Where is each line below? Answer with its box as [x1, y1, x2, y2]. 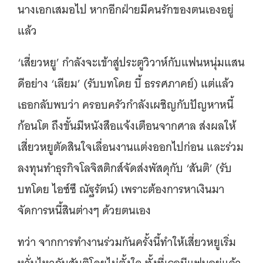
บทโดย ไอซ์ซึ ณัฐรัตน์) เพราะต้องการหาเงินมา [18, 180, 224, 199]
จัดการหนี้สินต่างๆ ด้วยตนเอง [18, 201, 151, 220]
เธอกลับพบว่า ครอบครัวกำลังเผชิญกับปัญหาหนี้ [18, 95, 234, 114]
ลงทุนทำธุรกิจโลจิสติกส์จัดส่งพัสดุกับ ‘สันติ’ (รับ [18, 159, 232, 178]
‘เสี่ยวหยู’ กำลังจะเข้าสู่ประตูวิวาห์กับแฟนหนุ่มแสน [18, 53, 245, 72]
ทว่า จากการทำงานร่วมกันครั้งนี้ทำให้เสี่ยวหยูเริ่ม [18, 232, 236, 252]
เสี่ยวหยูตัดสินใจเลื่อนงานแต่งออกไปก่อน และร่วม [18, 137, 244, 157]
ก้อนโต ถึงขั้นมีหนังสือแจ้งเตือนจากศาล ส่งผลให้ [18, 116, 236, 136]
